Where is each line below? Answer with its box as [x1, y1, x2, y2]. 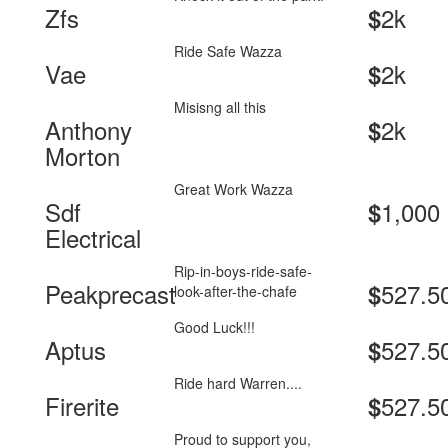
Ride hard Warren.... [174, 373, 303, 394]
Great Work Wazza [174, 179, 294, 200]
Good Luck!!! [174, 317, 256, 338]
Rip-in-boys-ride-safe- [174, 261, 313, 282]
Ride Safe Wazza [174, 41, 283, 62]
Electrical [45, 220, 141, 256]
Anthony [45, 112, 132, 148]
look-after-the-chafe [174, 281, 298, 302]
